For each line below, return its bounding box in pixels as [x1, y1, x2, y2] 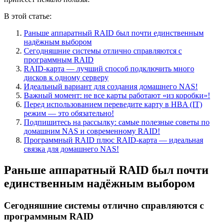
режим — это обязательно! [24, 109, 114, 117]
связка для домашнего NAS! [24, 144, 119, 153]
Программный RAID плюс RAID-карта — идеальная [24, 135, 203, 144]
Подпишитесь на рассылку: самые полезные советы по [24, 117, 210, 126]
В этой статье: [4, 11, 52, 20]
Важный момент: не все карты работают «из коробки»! [24, 91, 210, 100]
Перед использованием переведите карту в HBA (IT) [24, 100, 202, 109]
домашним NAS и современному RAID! [24, 126, 160, 135]
